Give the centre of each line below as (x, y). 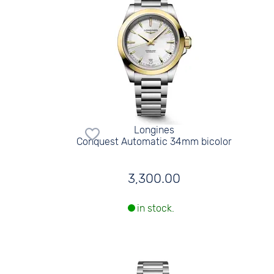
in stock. (156, 209)
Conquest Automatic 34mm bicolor (154, 141)
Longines (154, 130)
